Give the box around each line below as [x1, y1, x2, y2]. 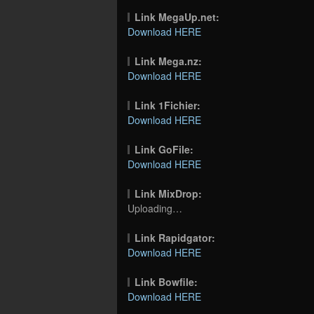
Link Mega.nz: [135, 53, 203, 68]
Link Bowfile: [135, 274, 198, 289]
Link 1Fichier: [135, 97, 201, 112]
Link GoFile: [135, 142, 194, 156]
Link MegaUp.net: [135, 9, 220, 24]
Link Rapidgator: [135, 230, 216, 245]
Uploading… [128, 200, 182, 215]
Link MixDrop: [135, 186, 203, 200]
